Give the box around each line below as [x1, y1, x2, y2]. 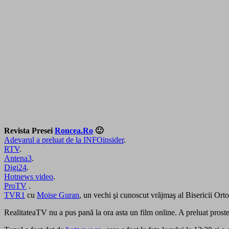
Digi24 [4, 163, 27, 172]
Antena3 [4, 153, 32, 163]
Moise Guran [37, 190, 79, 199]
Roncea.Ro [55, 126, 93, 135]
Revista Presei [4, 126, 55, 135]
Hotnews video [4, 172, 53, 181]
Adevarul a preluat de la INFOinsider [4, 135, 124, 144]
